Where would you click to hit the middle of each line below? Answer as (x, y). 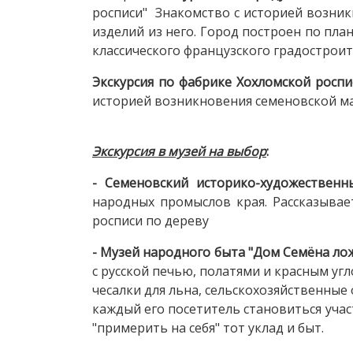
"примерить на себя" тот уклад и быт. (208, 327)
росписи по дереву (150, 220)
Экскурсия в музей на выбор (179, 151)
